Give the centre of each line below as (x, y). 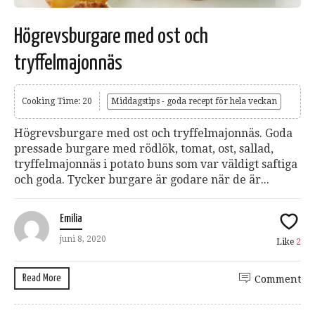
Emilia (71, 219)
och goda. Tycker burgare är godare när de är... (142, 180)
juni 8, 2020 (83, 239)
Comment (278, 279)
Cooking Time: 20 (57, 102)
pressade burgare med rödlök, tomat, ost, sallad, (144, 149)
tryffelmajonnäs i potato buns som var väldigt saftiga (156, 165)
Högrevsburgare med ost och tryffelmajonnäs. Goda (153, 134)
